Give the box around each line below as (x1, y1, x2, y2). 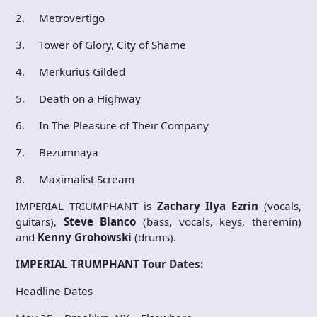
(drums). (132, 230, 176, 244)
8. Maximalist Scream (16, 172, 134, 186)
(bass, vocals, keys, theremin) (136, 214, 302, 229)
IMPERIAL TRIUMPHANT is (16, 199, 151, 213)
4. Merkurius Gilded (16, 64, 125, 79)
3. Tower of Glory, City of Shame (16, 38, 186, 52)
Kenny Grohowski (38, 230, 132, 244)
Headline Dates (16, 284, 93, 298)
